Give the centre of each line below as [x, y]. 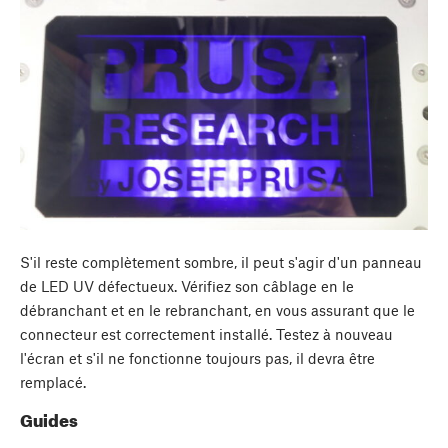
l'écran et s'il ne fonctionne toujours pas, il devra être [197, 358]
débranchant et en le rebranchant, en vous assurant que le [217, 310]
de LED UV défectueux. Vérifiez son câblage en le [187, 286]
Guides [49, 419]
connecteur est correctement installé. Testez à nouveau [206, 334]
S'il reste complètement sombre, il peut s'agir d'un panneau [221, 262]
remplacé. [53, 382]
